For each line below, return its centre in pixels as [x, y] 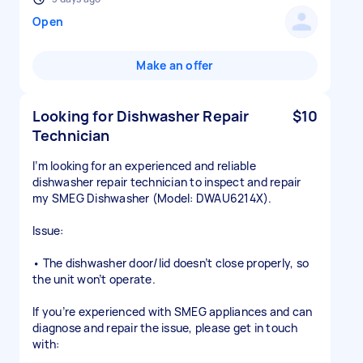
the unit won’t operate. [94, 279]
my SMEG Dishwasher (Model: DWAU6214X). [152, 198]
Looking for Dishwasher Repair [141, 116]
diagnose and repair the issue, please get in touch [165, 328]
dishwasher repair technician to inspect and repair [167, 182]
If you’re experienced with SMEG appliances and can [173, 312]
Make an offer [175, 65]
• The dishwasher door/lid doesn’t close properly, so [171, 263]
